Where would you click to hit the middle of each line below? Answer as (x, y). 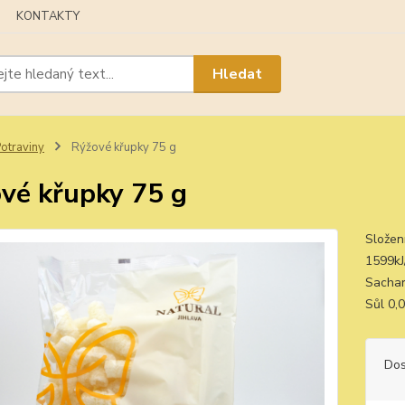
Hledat (238, 74)
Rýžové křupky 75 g (122, 147)
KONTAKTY (48, 16)
